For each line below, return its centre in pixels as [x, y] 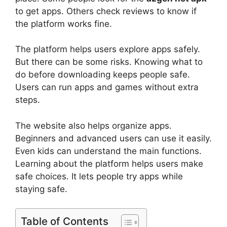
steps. [28, 100]
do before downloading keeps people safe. [103, 75]
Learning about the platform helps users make [109, 163]
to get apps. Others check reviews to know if [106, 11]
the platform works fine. [64, 24]
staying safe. [41, 189]
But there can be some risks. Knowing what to [109, 62]
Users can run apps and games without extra [107, 87]
